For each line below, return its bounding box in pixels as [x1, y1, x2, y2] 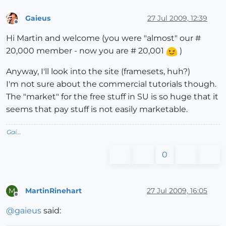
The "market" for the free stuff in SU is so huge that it [6, 92, 218, 102]
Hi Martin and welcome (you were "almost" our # [6, 33, 201, 43]
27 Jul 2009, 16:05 [147, 186, 207, 195]
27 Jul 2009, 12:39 [147, 13, 207, 23]
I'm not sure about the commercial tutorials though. [6, 79, 216, 89]
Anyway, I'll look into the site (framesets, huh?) [6, 67, 190, 77]
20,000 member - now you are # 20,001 [6, 46, 166, 56]
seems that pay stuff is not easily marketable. [6, 104, 188, 115]
